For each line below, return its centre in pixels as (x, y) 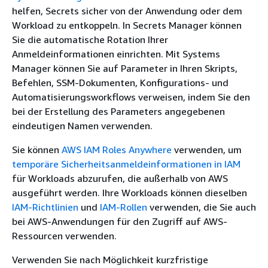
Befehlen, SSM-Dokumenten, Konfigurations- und (120, 82)
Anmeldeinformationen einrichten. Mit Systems (116, 54)
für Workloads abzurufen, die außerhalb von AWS (120, 178)
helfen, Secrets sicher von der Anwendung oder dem (127, 10)
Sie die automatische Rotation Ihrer (90, 39)
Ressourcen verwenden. (64, 235)
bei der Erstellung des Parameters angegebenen (118, 111)
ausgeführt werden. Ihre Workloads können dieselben (130, 192)
